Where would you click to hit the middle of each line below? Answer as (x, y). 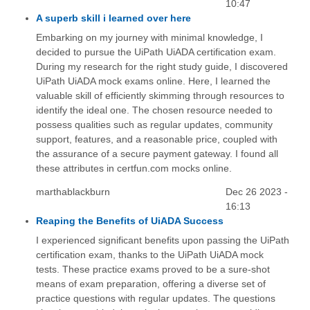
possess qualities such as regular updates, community (154, 125)
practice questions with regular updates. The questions (155, 299)
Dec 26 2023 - (257, 192)
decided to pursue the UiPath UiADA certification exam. (156, 52)
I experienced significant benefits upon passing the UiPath (162, 240)
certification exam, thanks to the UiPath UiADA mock (149, 255)
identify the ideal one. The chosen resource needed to (154, 110)
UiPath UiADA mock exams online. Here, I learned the (153, 81)
